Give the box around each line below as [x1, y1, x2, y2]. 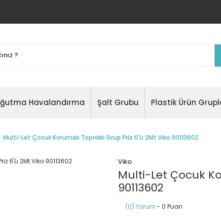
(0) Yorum [125, 202, 155, 211]
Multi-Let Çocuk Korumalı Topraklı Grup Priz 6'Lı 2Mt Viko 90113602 [3, 133, 198, 142]
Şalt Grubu [97, 97, 139, 108]
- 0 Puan [155, 202, 183, 211]
